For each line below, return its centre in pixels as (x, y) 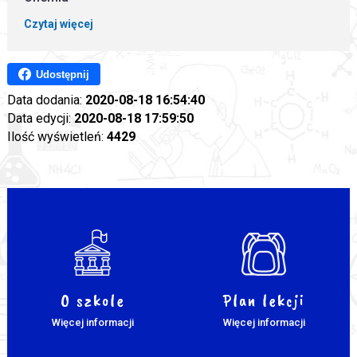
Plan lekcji (264, 300)
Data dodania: (46, 100)
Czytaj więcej (59, 24)
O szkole (92, 300)
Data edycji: (40, 118)
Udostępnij (62, 74)
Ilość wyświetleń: (57, 137)
